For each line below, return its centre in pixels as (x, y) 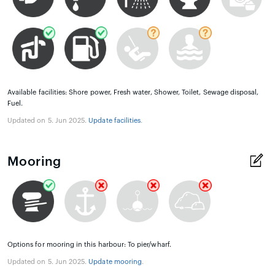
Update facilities (115, 120)
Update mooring (115, 262)
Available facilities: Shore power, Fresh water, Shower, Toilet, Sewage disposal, (133, 92)
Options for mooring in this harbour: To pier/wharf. (89, 245)
